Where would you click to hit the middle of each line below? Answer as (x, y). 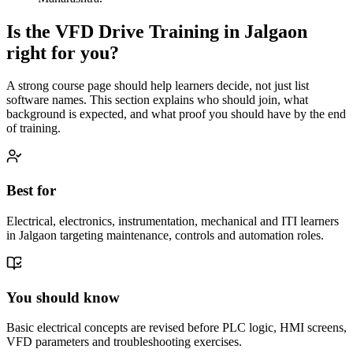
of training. (33, 128)
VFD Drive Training (137, 31)
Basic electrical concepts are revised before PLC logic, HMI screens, (176, 328)
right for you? (63, 52)
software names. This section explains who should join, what (157, 100)
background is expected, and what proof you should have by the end (176, 114)
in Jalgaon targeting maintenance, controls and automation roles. (165, 235)
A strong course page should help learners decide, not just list (158, 86)
